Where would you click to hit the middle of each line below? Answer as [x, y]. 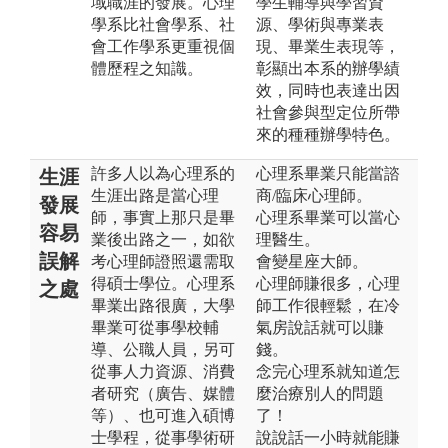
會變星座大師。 [312, 261]
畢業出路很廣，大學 [163, 305]
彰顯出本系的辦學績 [328, 68]
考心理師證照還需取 [163, 261]
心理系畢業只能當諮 [328, 173]
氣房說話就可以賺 [320, 327]
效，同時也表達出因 [328, 90]
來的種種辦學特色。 [328, 134]
